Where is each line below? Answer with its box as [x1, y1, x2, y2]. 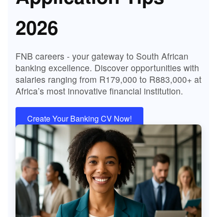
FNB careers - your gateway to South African [15, 50, 188, 62]
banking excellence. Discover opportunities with [15, 62, 199, 74]
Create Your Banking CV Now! [27, 113, 132, 124]
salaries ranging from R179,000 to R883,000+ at [15, 73, 201, 86]
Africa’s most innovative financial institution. [15, 85, 183, 97]
